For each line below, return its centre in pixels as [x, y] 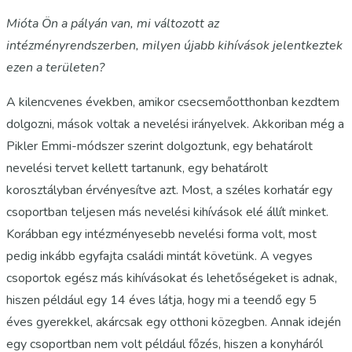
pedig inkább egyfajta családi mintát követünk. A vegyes [159, 256]
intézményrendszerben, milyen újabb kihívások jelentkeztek [174, 45]
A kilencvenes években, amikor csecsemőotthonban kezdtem [173, 102]
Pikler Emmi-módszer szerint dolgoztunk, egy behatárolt [159, 146]
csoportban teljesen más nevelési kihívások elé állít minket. [167, 212]
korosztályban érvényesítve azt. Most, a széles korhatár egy [169, 190]
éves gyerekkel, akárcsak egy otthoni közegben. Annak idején [174, 322]
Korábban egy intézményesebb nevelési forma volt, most [161, 234]
